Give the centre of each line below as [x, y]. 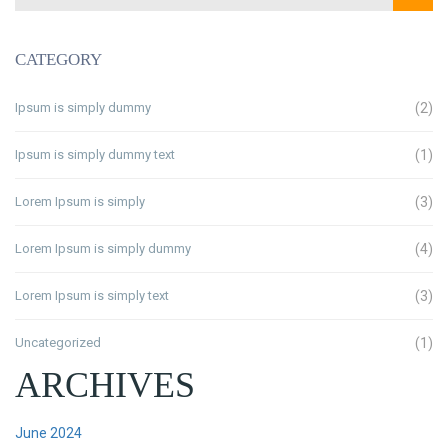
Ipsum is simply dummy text [95, 154]
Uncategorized [58, 342]
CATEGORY [58, 59]
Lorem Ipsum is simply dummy [103, 248]
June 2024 [48, 433]
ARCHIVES [105, 385]
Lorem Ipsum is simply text [92, 295]
